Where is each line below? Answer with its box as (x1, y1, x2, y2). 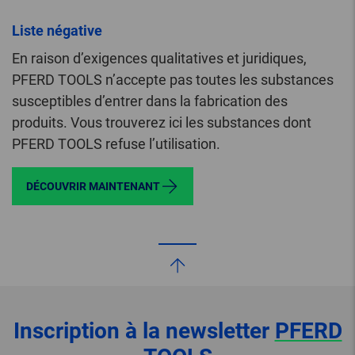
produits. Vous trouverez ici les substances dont (12, 114, 311, 132)
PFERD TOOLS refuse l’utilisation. (12, 136, 220, 153)
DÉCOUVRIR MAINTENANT (26, 180, 160, 193)
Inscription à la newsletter (13, 318, 275, 345)
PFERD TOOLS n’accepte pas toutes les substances (12, 71, 334, 89)
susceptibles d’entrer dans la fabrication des (12, 93, 288, 110)
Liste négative (12, 22, 102, 40)
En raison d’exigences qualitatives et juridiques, (12, 50, 307, 67)
